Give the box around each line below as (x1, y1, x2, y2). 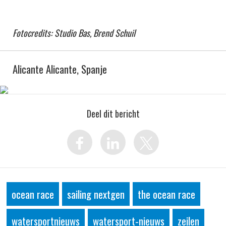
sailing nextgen (67, 186, 125, 202)
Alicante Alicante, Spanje (13, 61, 107, 77)
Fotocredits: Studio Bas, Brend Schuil (13, 26, 135, 39)
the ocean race (138, 186, 195, 202)
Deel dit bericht (86, 106, 140, 120)
